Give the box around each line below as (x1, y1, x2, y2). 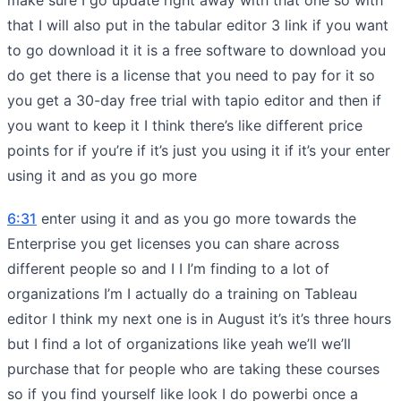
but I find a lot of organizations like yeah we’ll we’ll (7, 334, 351, 353)
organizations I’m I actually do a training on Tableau (7, 284, 357, 303)
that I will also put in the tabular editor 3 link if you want (7, 15, 388, 34)
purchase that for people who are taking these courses (7, 359, 380, 378)
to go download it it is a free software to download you (7, 40, 386, 59)
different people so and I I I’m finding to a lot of (7, 259, 329, 277)
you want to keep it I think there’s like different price (7, 115, 363, 134)
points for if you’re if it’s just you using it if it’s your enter (7, 141, 390, 159)
